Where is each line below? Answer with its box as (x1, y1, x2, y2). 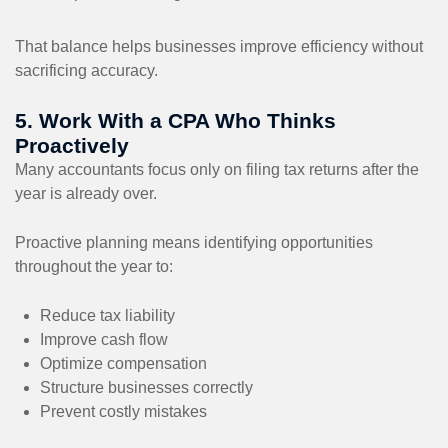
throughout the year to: (15, 257, 173, 275)
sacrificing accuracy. (15, 61, 158, 79)
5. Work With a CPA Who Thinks (15, 108, 336, 132)
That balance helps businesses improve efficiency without (15, 37, 423, 55)
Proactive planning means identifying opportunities (15, 233, 373, 251)
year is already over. (15, 184, 157, 202)
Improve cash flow (40, 330, 168, 348)
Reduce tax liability (40, 306, 175, 324)
